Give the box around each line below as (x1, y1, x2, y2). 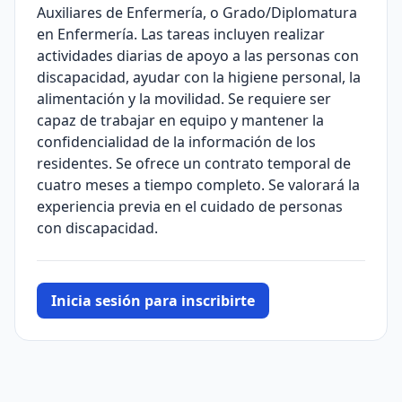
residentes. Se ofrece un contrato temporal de (37, 153, 351, 173)
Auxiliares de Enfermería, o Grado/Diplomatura (37, 3, 357, 22)
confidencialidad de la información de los (37, 132, 316, 152)
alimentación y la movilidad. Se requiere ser (37, 89, 331, 109)
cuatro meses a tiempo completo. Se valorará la (37, 175, 360, 195)
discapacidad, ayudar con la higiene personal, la (37, 67, 361, 87)
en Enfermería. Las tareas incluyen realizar (37, 24, 325, 44)
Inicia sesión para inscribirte (51, 291, 255, 310)
